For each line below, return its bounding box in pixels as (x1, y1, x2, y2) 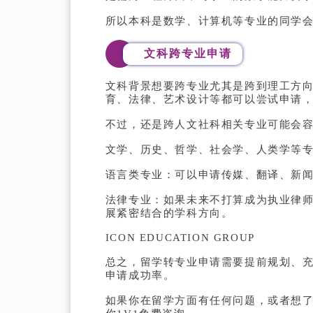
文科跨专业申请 (144, 47, 233, 59)
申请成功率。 (105, 270, 175, 282)
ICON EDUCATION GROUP (105, 232, 255, 244)
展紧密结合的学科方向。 (105, 208, 233, 219)
